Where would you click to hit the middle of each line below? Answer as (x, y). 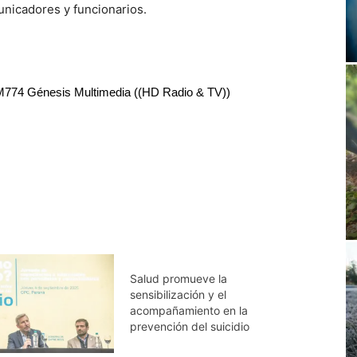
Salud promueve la (178, 279)
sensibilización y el (178, 295)
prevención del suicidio (189, 327)
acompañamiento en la (188, 311)
